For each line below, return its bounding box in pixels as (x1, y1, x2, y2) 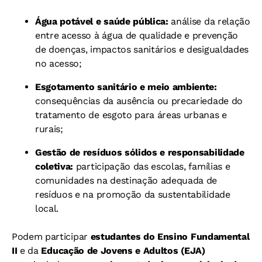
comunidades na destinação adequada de (35, 174, 218, 186)
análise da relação (168, 15, 250, 27)
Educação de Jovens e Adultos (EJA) (41, 244, 205, 256)
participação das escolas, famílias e (73, 160, 230, 172)
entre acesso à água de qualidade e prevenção (35, 29, 238, 41)
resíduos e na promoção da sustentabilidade (35, 188, 230, 200)
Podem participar (12, 230, 91, 242)
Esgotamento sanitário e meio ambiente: (35, 81, 217, 92)
